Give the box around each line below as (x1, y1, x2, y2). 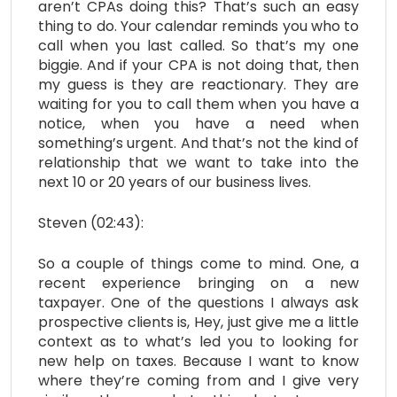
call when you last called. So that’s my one (38, 35, 359, 56)
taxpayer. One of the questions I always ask (38, 292, 359, 313)
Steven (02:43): (38, 212, 144, 233)
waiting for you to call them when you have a (38, 93, 359, 114)
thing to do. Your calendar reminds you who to (38, 15, 359, 36)
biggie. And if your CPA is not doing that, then (38, 54, 359, 75)
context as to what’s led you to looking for (38, 331, 359, 352)
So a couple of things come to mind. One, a (38, 253, 359, 274)
